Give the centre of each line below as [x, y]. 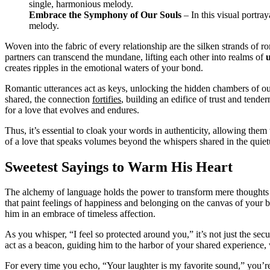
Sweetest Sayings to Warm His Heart [119, 167]
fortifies [107, 99]
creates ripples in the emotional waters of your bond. [104, 67]
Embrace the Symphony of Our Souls [105, 14]
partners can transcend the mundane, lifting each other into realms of [135, 57]
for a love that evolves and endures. [72, 110]
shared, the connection [49, 99]
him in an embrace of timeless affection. [80, 214]
